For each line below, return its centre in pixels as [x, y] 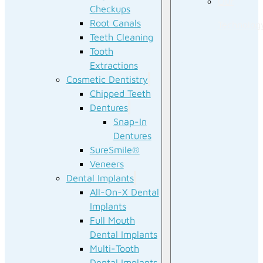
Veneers [107, 164]
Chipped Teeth [120, 93]
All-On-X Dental [124, 192]
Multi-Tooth [114, 248]
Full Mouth [112, 220]
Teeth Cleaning [121, 37]
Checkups [110, 9]
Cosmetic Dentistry [107, 79]
